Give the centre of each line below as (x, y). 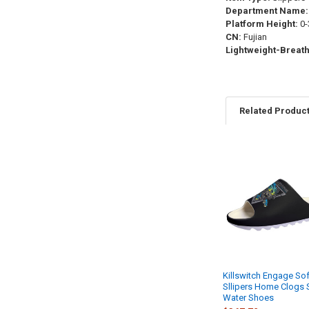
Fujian (254, 37)
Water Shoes (249, 297)
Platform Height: (261, 24)
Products (249, 179)
